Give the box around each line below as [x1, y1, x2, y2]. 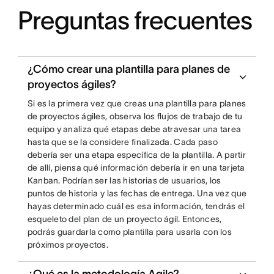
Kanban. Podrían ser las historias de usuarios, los [27, 176, 221, 185]
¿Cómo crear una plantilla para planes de [27, 63, 230, 75]
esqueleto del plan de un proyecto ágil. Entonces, [27, 214, 222, 224]
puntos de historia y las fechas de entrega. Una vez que [27, 188, 247, 198]
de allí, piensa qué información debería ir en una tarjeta [27, 163, 245, 172]
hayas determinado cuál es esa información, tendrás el [27, 201, 245, 211]
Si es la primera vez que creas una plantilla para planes [27, 98, 246, 108]
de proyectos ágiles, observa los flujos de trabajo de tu [27, 111, 243, 121]
